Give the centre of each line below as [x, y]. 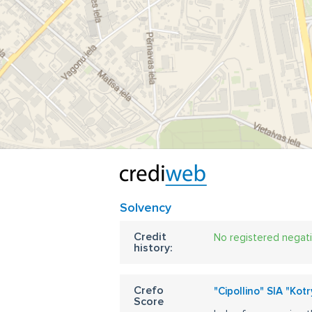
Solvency [146, 208]
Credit [150, 237]
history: [153, 248]
